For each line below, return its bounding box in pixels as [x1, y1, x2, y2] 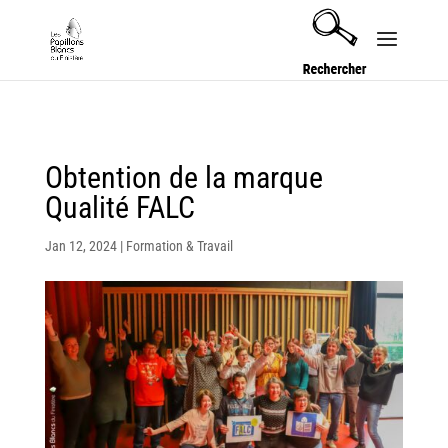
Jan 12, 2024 [44, 238, 117, 254]
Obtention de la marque [44, 160, 323, 195]
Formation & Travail [125, 238, 233, 254]
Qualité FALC [44, 190, 195, 225]
